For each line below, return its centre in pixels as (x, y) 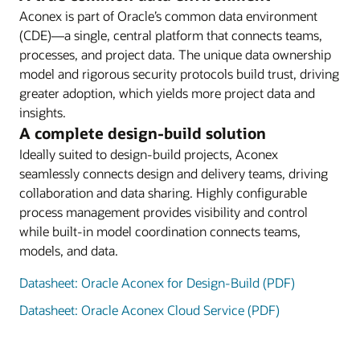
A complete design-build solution (143, 133)
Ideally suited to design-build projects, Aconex (149, 154)
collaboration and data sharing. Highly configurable (163, 193)
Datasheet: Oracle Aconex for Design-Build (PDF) (157, 283)
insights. (43, 112)
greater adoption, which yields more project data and (167, 93)
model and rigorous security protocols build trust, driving (179, 74)
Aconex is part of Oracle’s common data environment (168, 16)
